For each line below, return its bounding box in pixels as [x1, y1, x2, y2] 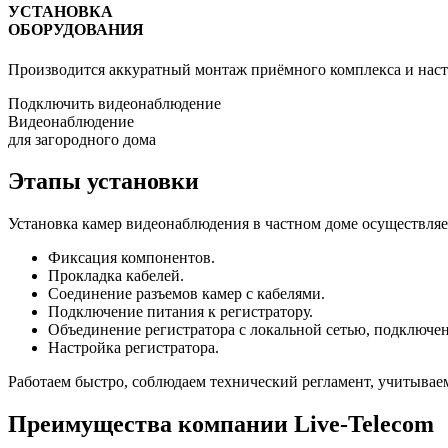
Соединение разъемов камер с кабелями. [48, 285, 325, 303]
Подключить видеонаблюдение [8, 94, 221, 112]
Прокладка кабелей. [48, 267, 184, 285]
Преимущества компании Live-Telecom [8, 411, 434, 438]
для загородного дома [8, 130, 156, 148]
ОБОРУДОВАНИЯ [8, 21, 144, 39]
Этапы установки [8, 168, 199, 195]
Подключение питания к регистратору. [48, 303, 313, 321]
